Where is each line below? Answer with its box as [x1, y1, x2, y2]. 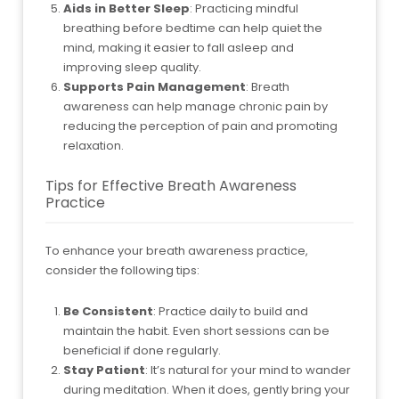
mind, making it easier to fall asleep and [63, 38, 294, 56]
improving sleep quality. [63, 58, 201, 76]
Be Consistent [63, 302, 153, 320]
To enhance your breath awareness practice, [45, 241, 308, 259]
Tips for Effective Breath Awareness [45, 175, 297, 196]
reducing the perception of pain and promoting [63, 117, 338, 134]
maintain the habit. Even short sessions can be [63, 322, 330, 339]
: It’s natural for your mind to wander [145, 361, 351, 379]
